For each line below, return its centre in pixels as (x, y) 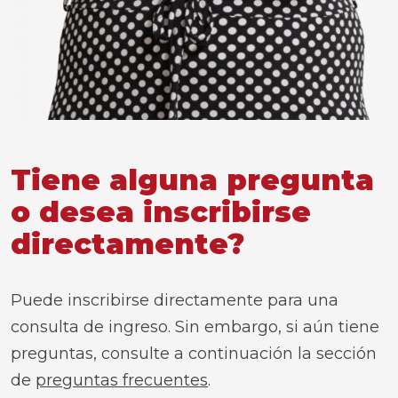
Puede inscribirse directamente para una (175, 300)
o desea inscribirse (161, 211)
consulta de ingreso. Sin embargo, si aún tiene (195, 326)
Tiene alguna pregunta (192, 179)
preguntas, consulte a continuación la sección (194, 353)
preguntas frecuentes (122, 380)
